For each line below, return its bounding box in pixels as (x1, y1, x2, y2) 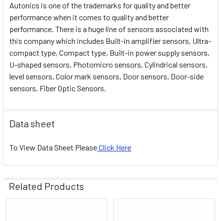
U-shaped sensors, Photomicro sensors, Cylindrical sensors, (9, 59, 208, 69)
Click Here (97, 142, 131, 152)
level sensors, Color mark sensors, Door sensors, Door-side (9, 71, 204, 81)
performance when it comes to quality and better (9, 12, 169, 22)
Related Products (9, 180, 84, 192)
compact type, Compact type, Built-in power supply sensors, (9, 47, 210, 57)
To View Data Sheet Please (9, 142, 97, 152)
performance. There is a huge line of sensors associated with (9, 24, 209, 34)
